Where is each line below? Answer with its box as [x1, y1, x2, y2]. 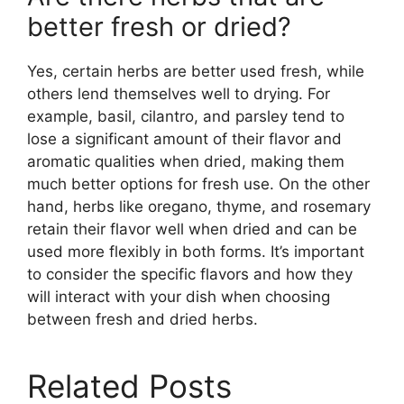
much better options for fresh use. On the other [27, 175, 370, 194]
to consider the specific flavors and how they [27, 265, 353, 284]
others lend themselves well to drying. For [27, 85, 330, 104]
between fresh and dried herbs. [27, 310, 258, 329]
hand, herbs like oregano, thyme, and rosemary [27, 197, 371, 216]
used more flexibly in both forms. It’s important [27, 243, 364, 262]
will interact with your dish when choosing [27, 288, 330, 307]
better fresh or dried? [27, 11, 291, 43]
